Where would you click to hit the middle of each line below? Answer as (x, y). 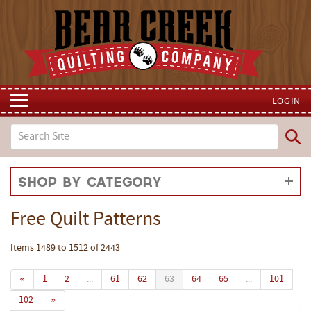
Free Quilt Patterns (86, 220)
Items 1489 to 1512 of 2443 (65, 248)
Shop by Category (90, 182)
